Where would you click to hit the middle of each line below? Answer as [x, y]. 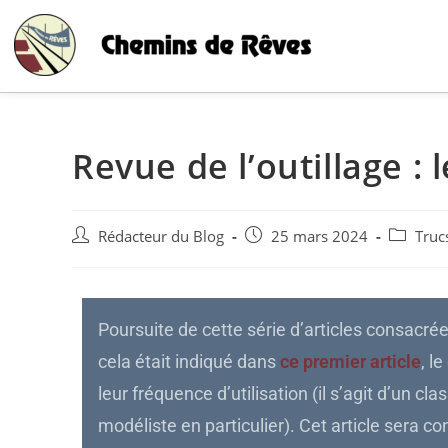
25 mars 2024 [319, 236]
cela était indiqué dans [189, 362]
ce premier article [351, 362]
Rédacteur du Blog [161, 236]
